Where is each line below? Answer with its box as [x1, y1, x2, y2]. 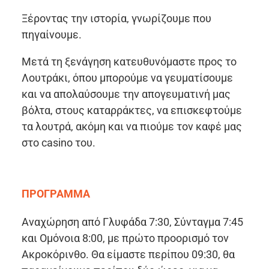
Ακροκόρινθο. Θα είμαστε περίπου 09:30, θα [22, 247, 235, 261]
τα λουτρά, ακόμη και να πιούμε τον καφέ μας [22, 120, 242, 133]
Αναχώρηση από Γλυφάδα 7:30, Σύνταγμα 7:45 [22, 215, 243, 228]
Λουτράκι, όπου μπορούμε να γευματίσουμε [22, 71, 233, 85]
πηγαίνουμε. [22, 28, 82, 41]
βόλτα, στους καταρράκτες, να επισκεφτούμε [22, 104, 242, 117]
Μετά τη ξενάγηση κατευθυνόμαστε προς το [22, 55, 237, 68]
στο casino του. [22, 136, 95, 150]
